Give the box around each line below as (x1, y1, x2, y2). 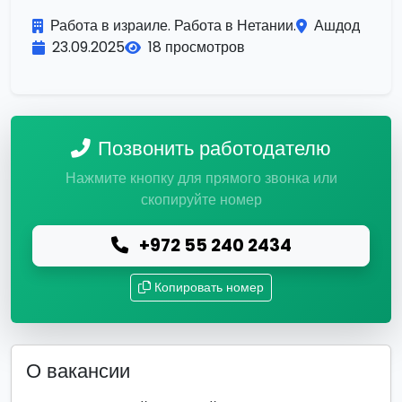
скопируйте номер (140, 189, 262, 210)
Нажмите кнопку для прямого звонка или (65, 168, 337, 188)
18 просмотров (148, 37, 245, 57)
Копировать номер (154, 278, 264, 296)
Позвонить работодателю (98, 135, 331, 162)
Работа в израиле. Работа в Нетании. (50, 15, 296, 36)
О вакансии (26, 357, 130, 385)
